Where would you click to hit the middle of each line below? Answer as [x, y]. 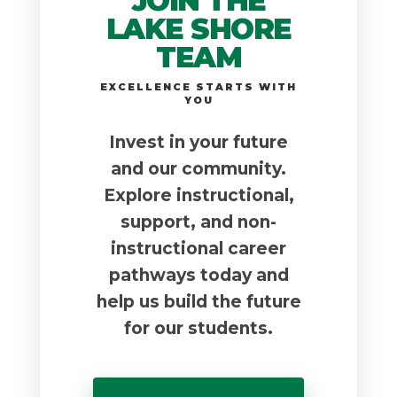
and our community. [198, 168]
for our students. [198, 328]
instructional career [198, 248]
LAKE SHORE [198, 28]
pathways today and [198, 275]
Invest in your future [198, 142]
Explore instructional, [198, 195]
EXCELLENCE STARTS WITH [198, 86]
